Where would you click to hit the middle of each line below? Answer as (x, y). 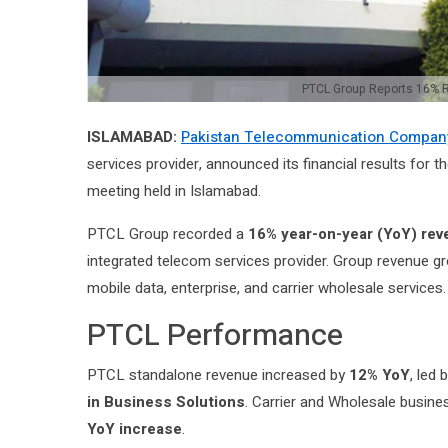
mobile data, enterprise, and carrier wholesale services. (266, 288)
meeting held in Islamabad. (174, 191)
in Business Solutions (166, 402)
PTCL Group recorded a (167, 234)
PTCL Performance (215, 336)
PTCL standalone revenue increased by (218, 375)
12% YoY (379, 375)
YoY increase (134, 429)
